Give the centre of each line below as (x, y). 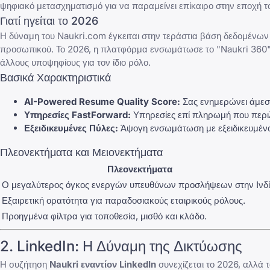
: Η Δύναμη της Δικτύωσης (159, 246)
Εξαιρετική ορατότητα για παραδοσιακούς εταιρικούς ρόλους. (124, 200)
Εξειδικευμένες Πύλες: (71, 128)
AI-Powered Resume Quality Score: (102, 101)
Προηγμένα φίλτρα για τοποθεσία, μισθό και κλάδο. (104, 216)
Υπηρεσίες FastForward (76, 115)
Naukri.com (82, 36)
